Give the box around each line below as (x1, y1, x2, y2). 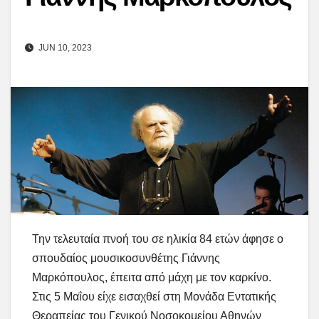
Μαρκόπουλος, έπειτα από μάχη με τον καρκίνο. (32, 271, 271, 284)
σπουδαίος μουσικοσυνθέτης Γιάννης (32, 252, 220, 265)
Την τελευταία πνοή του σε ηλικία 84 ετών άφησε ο (32, 233, 283, 246)
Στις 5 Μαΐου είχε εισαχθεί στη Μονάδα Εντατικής (32, 291, 276, 303)
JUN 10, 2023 (36, 43, 92, 53)
